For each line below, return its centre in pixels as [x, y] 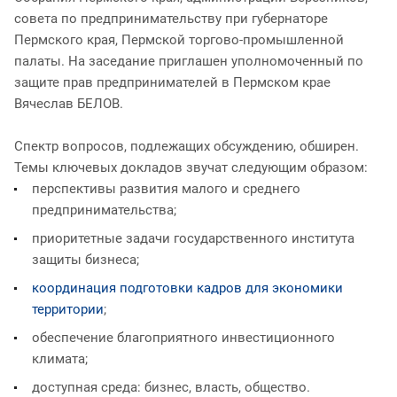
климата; [60, 358]
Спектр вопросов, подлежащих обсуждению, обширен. [187, 146]
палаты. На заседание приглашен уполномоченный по [189, 61]
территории [68, 309]
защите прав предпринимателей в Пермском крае [172, 82]
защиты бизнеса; [86, 259]
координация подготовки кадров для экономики [187, 288]
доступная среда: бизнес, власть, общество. [171, 387]
